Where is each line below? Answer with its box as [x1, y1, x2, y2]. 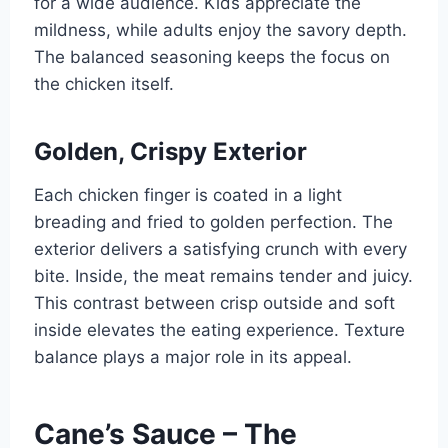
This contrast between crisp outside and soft [33, 292, 395, 313]
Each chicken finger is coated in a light [33, 184, 342, 205]
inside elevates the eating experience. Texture [33, 319, 405, 340]
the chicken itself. [33, 73, 174, 94]
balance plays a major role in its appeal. [33, 346, 352, 367]
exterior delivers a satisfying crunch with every [33, 238, 407, 259]
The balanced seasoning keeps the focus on [33, 46, 390, 67]
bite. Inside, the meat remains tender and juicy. [33, 265, 413, 286]
